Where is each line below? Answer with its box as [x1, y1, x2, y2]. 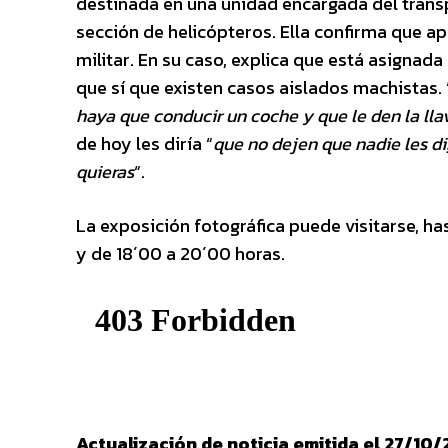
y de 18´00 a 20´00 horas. [76, 239, 285, 267]
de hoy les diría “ [76, 129, 213, 157]
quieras [76, 157, 134, 185]
